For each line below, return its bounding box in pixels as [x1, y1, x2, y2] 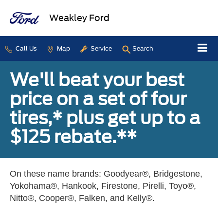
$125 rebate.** [10, 126, 137, 147]
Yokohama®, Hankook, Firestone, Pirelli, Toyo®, [10, 181, 196, 191]
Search [132, 45, 153, 52]
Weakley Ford [49, 12, 110, 23]
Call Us [14, 45, 36, 52]
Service [89, 45, 112, 52]
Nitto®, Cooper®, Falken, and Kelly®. [10, 193, 155, 203]
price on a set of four [10, 88, 186, 109]
